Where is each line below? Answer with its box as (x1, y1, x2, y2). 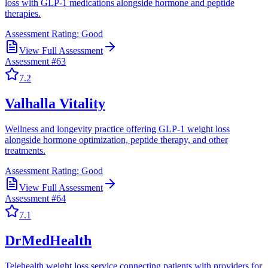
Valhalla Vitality (5, 96, 105, 112)
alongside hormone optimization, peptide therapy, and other (5, 135, 228, 145)
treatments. (5, 145, 45, 156)
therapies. (5, 8, 41, 19)
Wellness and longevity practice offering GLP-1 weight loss (5, 124, 230, 134)
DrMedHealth (5, 232, 92, 248)
